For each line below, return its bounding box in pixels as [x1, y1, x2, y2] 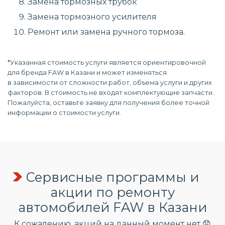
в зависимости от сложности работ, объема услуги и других [8, 79, 212, 86]
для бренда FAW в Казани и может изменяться [8, 69, 167, 76]
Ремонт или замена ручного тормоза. [28, 27, 185, 37]
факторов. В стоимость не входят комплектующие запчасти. [8, 89, 214, 96]
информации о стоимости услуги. [8, 109, 121, 117]
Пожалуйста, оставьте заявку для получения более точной [8, 99, 209, 106]
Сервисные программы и [26, 169, 199, 185]
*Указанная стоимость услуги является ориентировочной [8, 59, 206, 66]
